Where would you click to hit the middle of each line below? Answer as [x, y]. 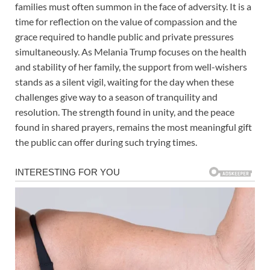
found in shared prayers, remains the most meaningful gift [133, 127]
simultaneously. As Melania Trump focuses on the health [131, 52]
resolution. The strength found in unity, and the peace [125, 112]
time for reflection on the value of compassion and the [126, 22]
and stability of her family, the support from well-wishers [131, 67]
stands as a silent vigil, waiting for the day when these [124, 82]
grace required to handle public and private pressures [124, 37]
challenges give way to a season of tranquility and [116, 97]
